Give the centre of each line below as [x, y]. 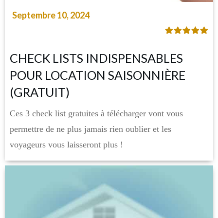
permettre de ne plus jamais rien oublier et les [91, 129]
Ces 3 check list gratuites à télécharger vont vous [96, 114]
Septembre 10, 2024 [51, 15]
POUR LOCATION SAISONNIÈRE [98, 75]
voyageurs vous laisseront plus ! [66, 145]
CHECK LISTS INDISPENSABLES [96, 58]
